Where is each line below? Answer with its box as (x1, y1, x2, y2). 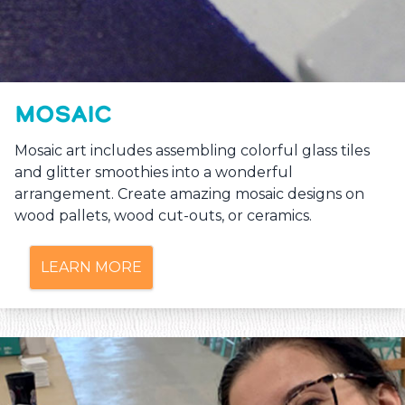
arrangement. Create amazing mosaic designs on (14, 184, 364, 202)
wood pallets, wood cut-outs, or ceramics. (14, 206, 312, 224)
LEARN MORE (41, 258, 142, 276)
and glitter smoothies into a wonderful (14, 163, 293, 181)
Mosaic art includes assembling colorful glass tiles (14, 141, 370, 159)
